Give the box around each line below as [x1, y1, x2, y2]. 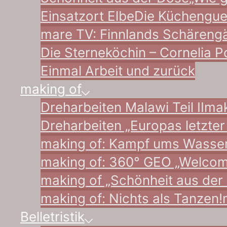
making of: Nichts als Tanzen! [41, 191, 222, 206]
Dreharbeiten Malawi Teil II [41, 99, 204, 115]
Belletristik [20, 209, 85, 224]
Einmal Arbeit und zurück [41, 63, 195, 79]
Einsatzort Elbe [41, 8, 134, 24]
